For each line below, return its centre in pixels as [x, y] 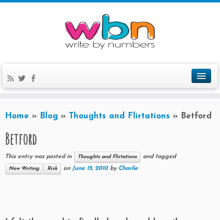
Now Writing [24, 169]
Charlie [128, 169]
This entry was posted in [39, 157]
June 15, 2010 [90, 169]
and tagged [158, 157]
